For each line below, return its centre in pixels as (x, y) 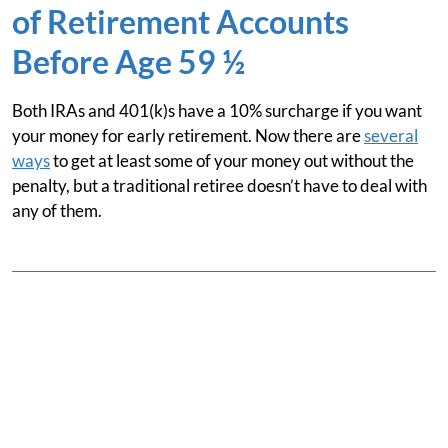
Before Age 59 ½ (128, 61)
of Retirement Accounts (180, 21)
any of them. (57, 210)
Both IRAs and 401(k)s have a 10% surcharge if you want (217, 110)
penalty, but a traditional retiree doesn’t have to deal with (219, 185)
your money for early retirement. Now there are (188, 135)
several (391, 135)
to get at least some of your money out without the (232, 160)
